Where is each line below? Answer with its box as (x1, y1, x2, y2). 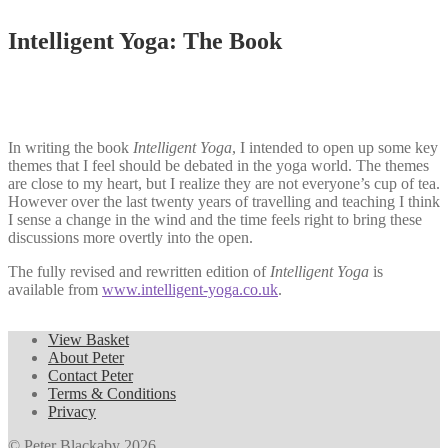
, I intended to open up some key (232, 139, 438, 157)
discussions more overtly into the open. (8, 229, 253, 247)
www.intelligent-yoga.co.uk (102, 281, 278, 299)
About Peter (48, 349, 124, 367)
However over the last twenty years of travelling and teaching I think (8, 193, 440, 211)
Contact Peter (48, 367, 133, 385)
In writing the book (8, 139, 133, 157)
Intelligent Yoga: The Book (8, 27, 282, 54)
